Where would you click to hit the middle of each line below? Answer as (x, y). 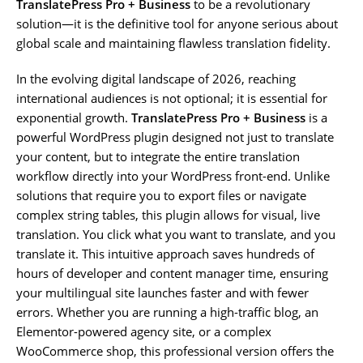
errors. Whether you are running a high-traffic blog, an (167, 312)
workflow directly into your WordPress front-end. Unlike (173, 175)
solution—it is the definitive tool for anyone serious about (177, 23)
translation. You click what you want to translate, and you (176, 234)
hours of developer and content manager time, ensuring (172, 273)
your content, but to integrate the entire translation (158, 156)
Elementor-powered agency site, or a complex (144, 331)
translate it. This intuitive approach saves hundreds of (165, 253)
